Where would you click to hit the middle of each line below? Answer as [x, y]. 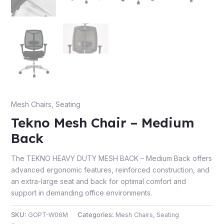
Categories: [96, 215]
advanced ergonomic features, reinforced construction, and [110, 170]
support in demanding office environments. [81, 193]
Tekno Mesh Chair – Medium [102, 123]
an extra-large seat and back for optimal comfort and [98, 181]
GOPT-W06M [48, 215]
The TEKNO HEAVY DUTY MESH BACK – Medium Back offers [111, 158]
